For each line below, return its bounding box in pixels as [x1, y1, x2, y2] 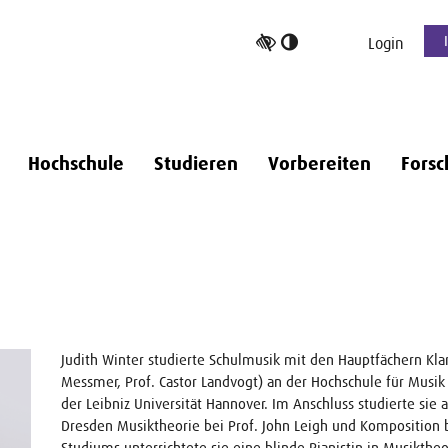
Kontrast [302, 55, 358, 74]
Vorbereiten [267, 153, 371, 175]
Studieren [153, 153, 238, 175]
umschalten [302, 79, 380, 98]
